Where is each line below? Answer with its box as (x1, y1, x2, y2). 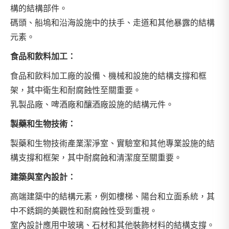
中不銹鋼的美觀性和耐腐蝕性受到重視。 (10, 207, 157, 215)
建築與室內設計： (10, 173, 76, 181)
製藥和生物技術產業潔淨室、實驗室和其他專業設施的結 (10, 139, 215, 148)
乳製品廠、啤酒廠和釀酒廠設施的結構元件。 (10, 100, 174, 109)
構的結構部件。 (10, 4, 67, 13)
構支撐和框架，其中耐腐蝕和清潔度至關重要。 (10, 153, 182, 162)
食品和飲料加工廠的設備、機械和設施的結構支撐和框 (10, 72, 207, 80)
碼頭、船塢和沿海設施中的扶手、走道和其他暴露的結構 (10, 18, 215, 27)
